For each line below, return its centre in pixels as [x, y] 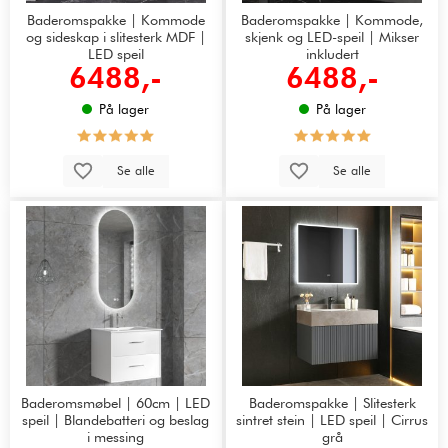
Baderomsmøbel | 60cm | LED [116, 402]
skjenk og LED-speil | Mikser [332, 36]
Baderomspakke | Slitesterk [332, 402]
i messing [116, 436]
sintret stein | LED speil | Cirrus [332, 419]
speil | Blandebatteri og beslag [116, 419]
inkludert [332, 53]
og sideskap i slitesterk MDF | [115, 36]
